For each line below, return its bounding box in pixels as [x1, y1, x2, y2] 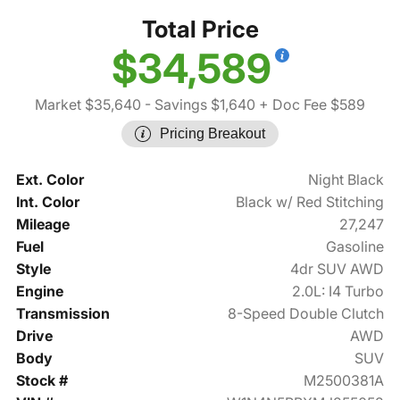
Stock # [15, 371, 68, 390]
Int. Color [15, 193, 79, 212]
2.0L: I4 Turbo [292, 282, 385, 301]
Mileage [15, 215, 70, 234]
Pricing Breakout [160, 126, 265, 142]
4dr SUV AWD [290, 260, 385, 279]
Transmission [15, 304, 110, 323]
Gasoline [326, 237, 385, 256]
